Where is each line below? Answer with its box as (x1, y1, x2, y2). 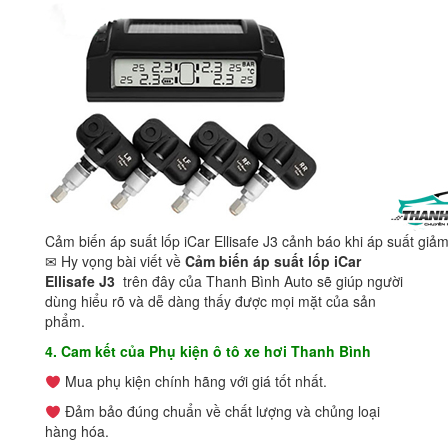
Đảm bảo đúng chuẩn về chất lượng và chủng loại (60, 401, 380, 422)
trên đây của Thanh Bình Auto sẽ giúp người (115, 271, 403, 292)
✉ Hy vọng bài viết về (45, 251, 185, 272)
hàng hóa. (45, 421, 109, 442)
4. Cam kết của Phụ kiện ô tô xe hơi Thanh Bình (45, 341, 371, 362)
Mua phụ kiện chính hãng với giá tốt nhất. (60, 371, 327, 392)
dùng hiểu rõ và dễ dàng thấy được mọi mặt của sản (45, 291, 376, 312)
